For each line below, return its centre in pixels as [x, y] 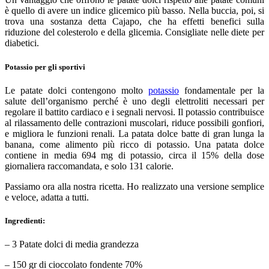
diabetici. [22, 43]
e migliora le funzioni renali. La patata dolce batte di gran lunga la [134, 133]
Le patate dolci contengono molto [77, 90]
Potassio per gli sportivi [45, 67]
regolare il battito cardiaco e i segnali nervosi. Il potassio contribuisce [134, 112]
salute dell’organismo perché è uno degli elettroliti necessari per [134, 101]
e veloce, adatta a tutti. [47, 197]
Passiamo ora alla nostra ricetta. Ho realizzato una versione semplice [134, 186]
